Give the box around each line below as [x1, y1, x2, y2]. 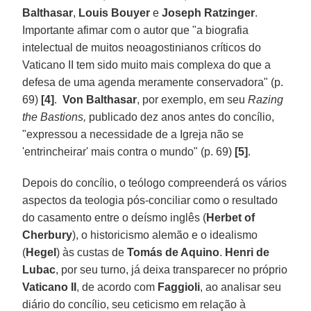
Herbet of [206, 211, 255, 224]
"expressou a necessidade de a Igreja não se [22, 128, 244, 140]
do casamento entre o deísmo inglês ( [22, 211, 207, 224]
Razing [245, 93, 284, 106]
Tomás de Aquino [127, 246, 220, 258]
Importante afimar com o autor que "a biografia [22, 24, 249, 36]
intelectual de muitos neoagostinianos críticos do [22, 41, 262, 53]
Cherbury [22, 228, 73, 241]
